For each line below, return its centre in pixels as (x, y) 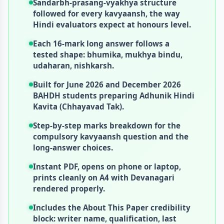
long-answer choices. (73, 147)
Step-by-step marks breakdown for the (106, 125)
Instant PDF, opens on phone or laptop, (107, 166)
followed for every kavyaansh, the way (106, 13)
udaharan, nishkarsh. (73, 65)
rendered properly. (69, 188)
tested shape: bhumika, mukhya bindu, (107, 54)
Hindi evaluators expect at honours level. (112, 24)
